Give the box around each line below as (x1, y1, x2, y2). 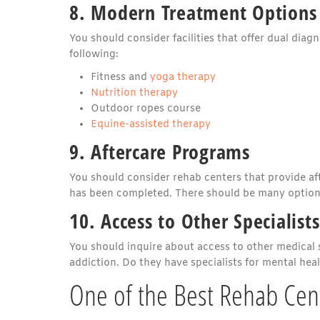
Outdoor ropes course (91, 101, 201, 116)
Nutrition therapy (91, 86, 178, 100)
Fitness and (91, 70, 150, 84)
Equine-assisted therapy (91, 117, 211, 131)
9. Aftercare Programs (69, 137, 250, 165)
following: (69, 47, 119, 61)
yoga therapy (150, 70, 216, 84)
